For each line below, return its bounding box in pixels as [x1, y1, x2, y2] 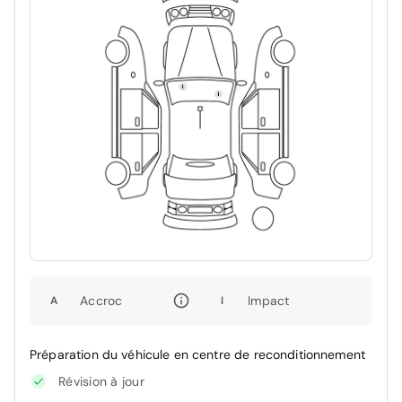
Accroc [80, 292, 123, 309]
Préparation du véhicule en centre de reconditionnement [30, 345, 366, 363]
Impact [248, 292, 290, 309]
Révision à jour [58, 372, 144, 389]
